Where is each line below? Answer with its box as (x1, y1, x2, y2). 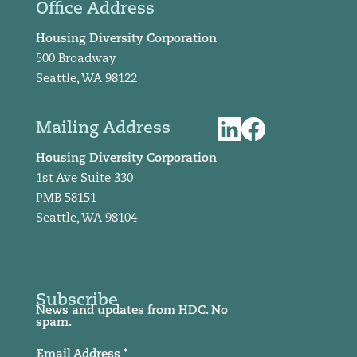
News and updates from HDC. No (35, 304, 228, 317)
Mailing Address (35, 120, 171, 137)
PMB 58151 (35, 192, 96, 205)
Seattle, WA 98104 (35, 212, 137, 225)
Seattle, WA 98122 (35, 73, 137, 85)
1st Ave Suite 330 (35, 172, 133, 185)
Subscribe (35, 292, 118, 309)
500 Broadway (35, 53, 116, 65)
